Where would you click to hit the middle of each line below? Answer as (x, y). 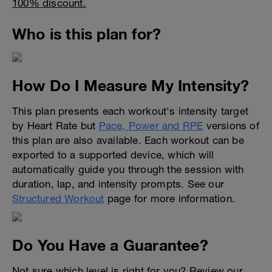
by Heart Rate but (56, 126)
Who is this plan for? (87, 34)
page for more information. (170, 199)
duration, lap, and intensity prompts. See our (118, 184)
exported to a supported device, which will (113, 155)
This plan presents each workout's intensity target (131, 111)
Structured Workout (58, 199)
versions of (231, 126)
